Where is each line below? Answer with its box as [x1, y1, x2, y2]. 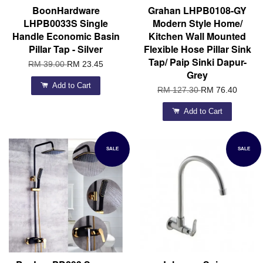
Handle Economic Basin [12, 29, 120, 43]
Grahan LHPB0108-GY [148, 4, 247, 18]
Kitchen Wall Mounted [149, 29, 246, 43]
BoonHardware [32, 4, 100, 18]
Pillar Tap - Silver [29, 42, 103, 56]
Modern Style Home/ [152, 16, 242, 31]
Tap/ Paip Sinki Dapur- [148, 55, 247, 69]
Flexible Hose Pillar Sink [143, 42, 251, 56]
